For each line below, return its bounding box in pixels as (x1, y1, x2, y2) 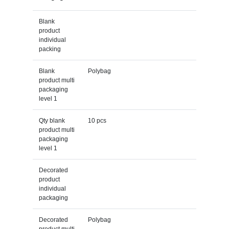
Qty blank (38, 117, 65, 124)
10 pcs (87, 117, 106, 124)
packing (38, 45, 61, 53)
